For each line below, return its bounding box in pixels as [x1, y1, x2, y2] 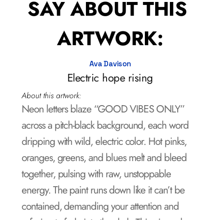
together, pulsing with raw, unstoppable [22, 166, 171, 181]
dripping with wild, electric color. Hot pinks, [22, 134, 187, 149]
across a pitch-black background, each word [22, 118, 189, 133]
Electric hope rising [67, 70, 153, 85]
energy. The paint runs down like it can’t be [22, 183, 185, 197]
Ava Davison [89, 59, 131, 68]
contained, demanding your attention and [22, 199, 179, 214]
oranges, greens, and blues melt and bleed [22, 150, 187, 165]
